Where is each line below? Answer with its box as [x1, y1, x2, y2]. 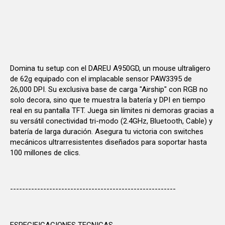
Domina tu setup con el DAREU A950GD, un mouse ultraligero [10, 63, 210, 73]
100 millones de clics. [10, 148, 80, 157]
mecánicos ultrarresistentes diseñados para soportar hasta [10, 137, 207, 147]
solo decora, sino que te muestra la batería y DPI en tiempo [10, 95, 205, 104]
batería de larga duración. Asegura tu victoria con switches [10, 127, 203, 136]
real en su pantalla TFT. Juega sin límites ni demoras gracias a [10, 105, 214, 115]
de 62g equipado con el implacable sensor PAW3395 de [10, 74, 192, 83]
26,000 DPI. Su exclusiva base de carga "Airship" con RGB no [10, 84, 208, 94]
